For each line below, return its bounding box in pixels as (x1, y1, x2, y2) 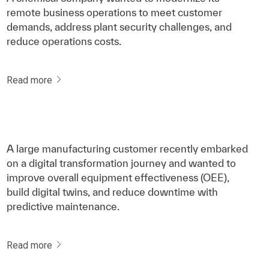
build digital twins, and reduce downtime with (6, 186, 218, 198)
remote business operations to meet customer (6, 7, 222, 18)
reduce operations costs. (6, 35, 121, 47)
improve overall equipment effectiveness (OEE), (6, 171, 229, 183)
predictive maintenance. (6, 200, 119, 212)
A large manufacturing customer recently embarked (6, 142, 248, 154)
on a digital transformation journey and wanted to (6, 157, 236, 169)
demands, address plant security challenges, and (6, 21, 232, 32)
